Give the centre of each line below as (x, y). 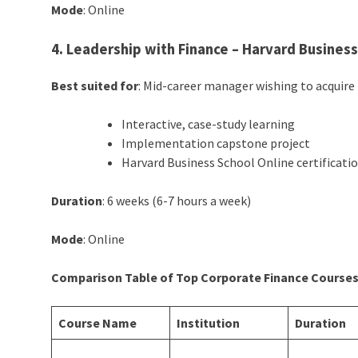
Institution (209, 322)
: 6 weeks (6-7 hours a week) (177, 200)
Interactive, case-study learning (209, 123)
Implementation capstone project (216, 143)
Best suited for (95, 85)
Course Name (98, 322)
